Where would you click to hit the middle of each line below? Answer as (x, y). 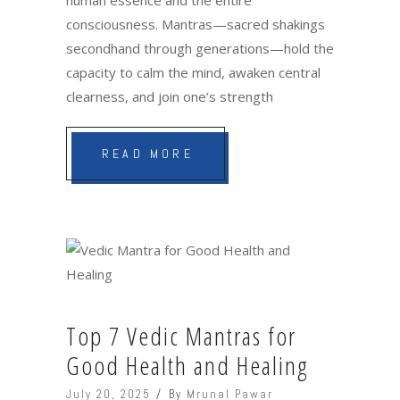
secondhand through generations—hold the (200, 48)
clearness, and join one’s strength (170, 96)
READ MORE (148, 153)
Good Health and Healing (187, 365)
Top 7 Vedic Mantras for (181, 335)
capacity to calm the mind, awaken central (193, 72)
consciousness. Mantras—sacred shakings (196, 24)
